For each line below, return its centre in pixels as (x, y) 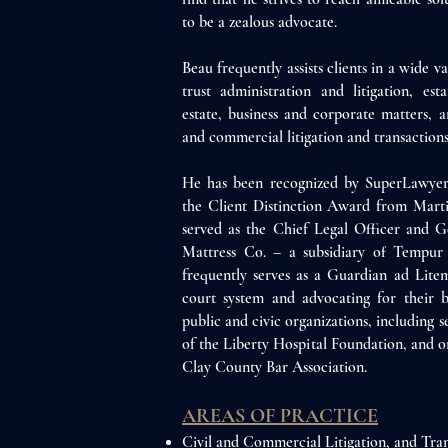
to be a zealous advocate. (259, 22)
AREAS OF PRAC (257, 416)
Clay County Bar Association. (276, 367)
